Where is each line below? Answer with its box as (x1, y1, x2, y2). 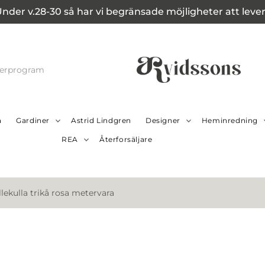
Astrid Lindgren (70, 116, 131, 125)
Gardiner (16, 116, 50, 125)
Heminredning (201, 116, 258, 125)
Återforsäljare (99, 135, 153, 144)
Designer (145, 116, 180, 125)
